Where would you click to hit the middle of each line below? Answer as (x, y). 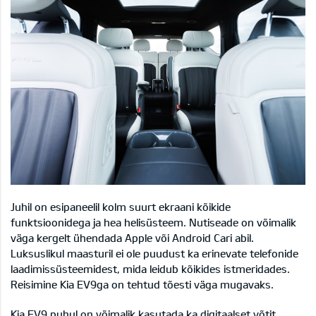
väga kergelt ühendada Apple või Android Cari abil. (132, 237)
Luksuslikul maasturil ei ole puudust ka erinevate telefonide (154, 253)
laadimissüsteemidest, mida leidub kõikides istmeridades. (150, 268)
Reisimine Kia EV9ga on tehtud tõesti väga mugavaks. (142, 284)
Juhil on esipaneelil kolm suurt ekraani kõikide (121, 206)
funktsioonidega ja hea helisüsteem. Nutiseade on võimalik (153, 222)
